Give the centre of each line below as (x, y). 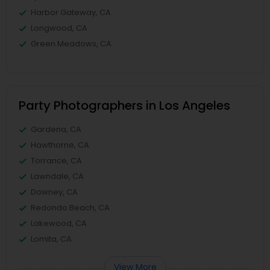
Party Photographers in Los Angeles (124, 105)
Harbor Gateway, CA (71, 12)
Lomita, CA (51, 239)
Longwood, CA (59, 28)
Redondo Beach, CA (70, 208)
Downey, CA (54, 192)
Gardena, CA (56, 129)
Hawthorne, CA (60, 145)
